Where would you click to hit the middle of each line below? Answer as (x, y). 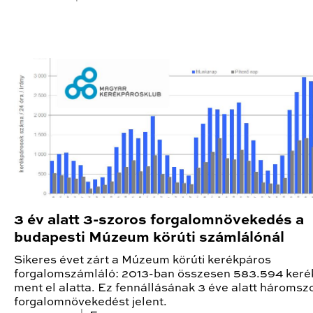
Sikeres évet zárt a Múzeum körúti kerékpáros (143, 260)
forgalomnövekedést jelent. (92, 302)
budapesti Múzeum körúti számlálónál (149, 238)
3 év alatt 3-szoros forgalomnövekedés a (159, 220)
